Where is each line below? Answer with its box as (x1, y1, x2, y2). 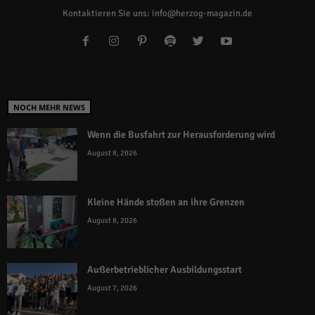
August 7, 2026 (87, 283, 137, 293)
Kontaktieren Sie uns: (63, 8, 152, 20)
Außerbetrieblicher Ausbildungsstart (87, 264, 242, 276)
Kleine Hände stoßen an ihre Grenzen (87, 196, 245, 209)
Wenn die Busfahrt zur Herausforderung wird (87, 129, 275, 141)
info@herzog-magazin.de (152, 8, 252, 20)
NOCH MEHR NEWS (13, 102, 85, 113)
